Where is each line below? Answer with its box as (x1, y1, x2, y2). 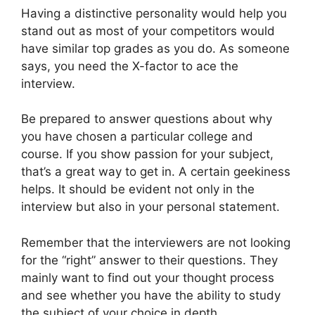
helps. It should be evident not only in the (21, 182, 255, 197)
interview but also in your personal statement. (21, 200, 280, 214)
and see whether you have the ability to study (21, 288, 281, 302)
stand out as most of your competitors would (21, 23, 275, 38)
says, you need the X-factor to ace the (21, 58, 238, 73)
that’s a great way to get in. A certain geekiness (21, 165, 290, 179)
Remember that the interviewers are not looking (21, 235, 290, 250)
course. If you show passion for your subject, (21, 147, 274, 162)
